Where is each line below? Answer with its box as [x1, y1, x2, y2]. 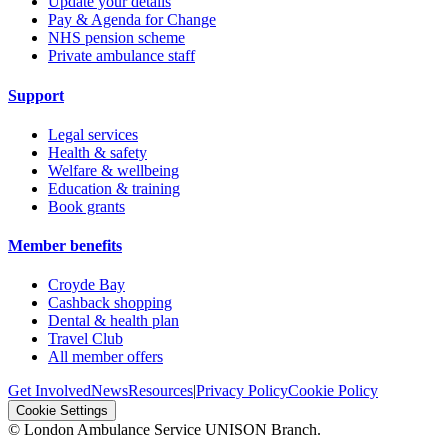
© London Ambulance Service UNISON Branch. [8, 421, 321, 439]
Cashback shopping [48, 294, 172, 312]
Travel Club [48, 330, 123, 348]
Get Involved [8, 382, 91, 400]
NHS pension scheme [48, 29, 185, 47]
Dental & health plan [48, 312, 179, 330]
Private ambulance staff [48, 47, 195, 65]
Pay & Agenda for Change [48, 11, 216, 29]
